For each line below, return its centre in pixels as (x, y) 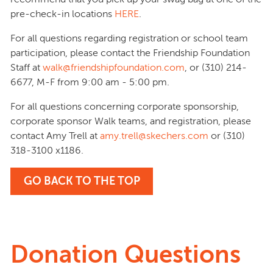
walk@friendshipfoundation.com (114, 68)
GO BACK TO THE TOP (82, 181)
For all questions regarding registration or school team (129, 38)
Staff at (27, 68)
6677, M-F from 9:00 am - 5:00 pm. (90, 82)
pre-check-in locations (62, 14)
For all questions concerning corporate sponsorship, (125, 107)
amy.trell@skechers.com (154, 136)
